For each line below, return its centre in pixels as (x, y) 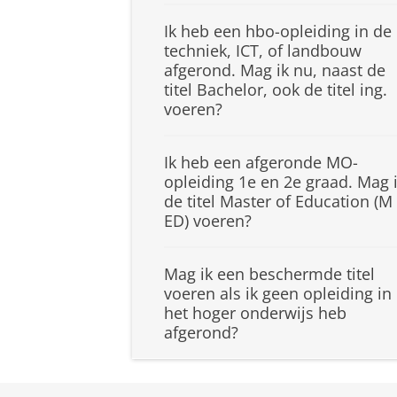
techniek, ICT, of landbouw (263, 51)
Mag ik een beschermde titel (269, 274)
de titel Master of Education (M (278, 202)
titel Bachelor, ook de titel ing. (276, 90)
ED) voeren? (208, 221)
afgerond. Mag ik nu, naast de (275, 70)
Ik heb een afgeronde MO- (261, 163)
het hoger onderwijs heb (255, 313)
